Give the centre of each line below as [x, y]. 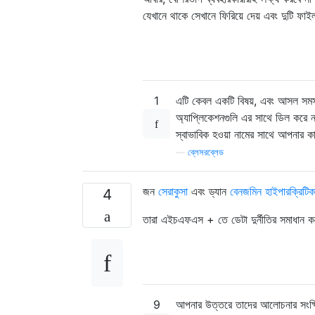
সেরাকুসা [173, 191]
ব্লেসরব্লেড [206, 152]
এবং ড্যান [209, 191]
